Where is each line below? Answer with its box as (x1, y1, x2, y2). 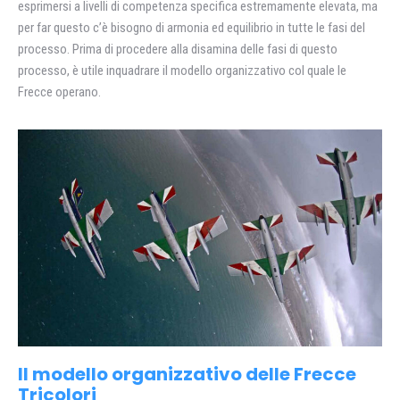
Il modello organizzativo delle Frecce (18, 361, 356, 387)
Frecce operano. (18, 84, 101, 100)
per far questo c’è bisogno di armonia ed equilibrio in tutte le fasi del (18, 20, 365, 36)
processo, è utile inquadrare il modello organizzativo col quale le (18, 62, 346, 79)
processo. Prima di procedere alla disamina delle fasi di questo (18, 41, 337, 57)
